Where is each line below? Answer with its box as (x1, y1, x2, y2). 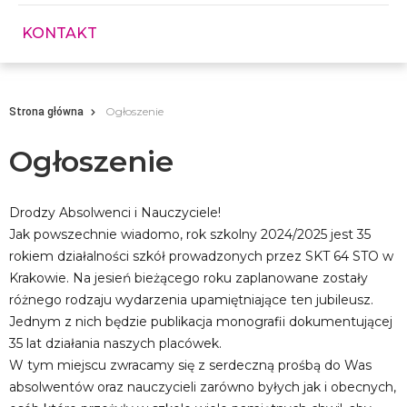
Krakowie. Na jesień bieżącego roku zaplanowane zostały (9, 270, 368, 287)
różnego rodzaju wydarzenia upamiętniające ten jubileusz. (9, 292, 373, 309)
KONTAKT (22, 25, 97, 43)
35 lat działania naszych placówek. (9, 335, 222, 352)
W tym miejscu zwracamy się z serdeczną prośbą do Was (9, 357, 372, 374)
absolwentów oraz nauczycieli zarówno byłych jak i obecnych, (9, 379, 396, 396)
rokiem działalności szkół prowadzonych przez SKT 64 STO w (9, 248, 393, 265)
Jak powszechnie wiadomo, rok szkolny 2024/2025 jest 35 (9, 226, 371, 243)
